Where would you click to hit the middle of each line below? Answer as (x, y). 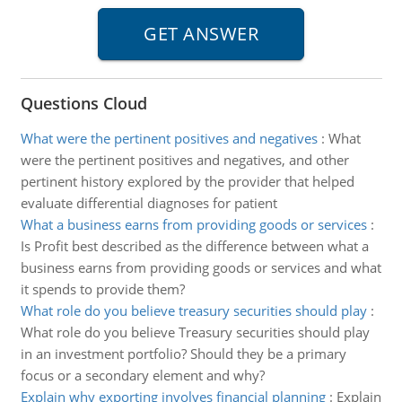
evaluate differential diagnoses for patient (149, 203)
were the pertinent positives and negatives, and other (184, 160)
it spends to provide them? (102, 289)
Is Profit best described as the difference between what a (194, 246)
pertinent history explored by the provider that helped (187, 181)
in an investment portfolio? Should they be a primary (183, 354)
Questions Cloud (83, 103)
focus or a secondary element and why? (142, 375)
